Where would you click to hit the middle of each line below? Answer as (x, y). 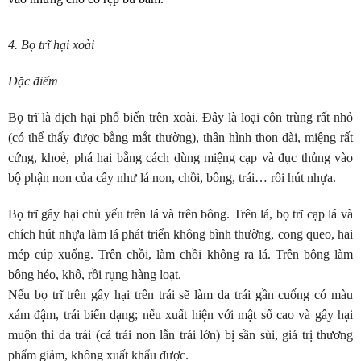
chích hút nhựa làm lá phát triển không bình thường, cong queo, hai (180, 234)
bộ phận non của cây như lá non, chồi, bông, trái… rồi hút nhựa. (172, 178)
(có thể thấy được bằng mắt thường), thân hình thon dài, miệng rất (180, 137)
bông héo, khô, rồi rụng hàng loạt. (95, 274)
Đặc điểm (33, 81)
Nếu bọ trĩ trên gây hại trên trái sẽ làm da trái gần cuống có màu (180, 295)
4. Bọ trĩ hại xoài (51, 45)
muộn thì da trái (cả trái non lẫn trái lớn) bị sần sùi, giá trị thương (180, 335)
